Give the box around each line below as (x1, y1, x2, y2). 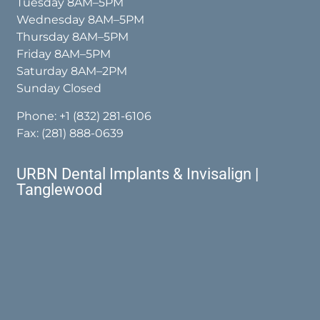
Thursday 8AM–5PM (16, 30, 129, 44)
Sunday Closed (16, 81, 102, 96)
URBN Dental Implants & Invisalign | (16, 165, 259, 184)
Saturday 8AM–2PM (16, 64, 128, 79)
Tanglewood (16, 181, 103, 199)
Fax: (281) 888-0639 (16, 126, 124, 140)
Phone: (16, 109, 60, 123)
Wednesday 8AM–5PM (16, 13, 145, 27)
